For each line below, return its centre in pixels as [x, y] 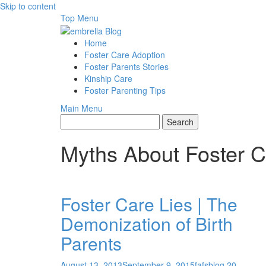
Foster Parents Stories [126, 67]
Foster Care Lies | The [149, 204]
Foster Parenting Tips [125, 91]
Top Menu [80, 18]
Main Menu [82, 108]
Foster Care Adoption [125, 55]
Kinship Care [108, 79]
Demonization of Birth [147, 224]
